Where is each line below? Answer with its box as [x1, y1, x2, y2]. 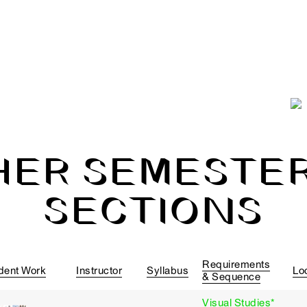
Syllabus [147, 265, 188, 277]
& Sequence [202, 271, 260, 283]
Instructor [76, 265, 122, 277]
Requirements [202, 258, 270, 271]
